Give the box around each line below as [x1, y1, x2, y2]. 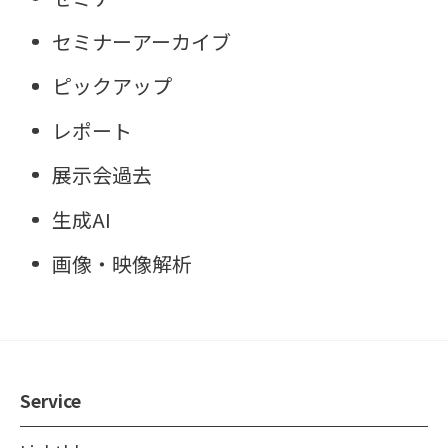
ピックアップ [52, 71, 173, 101]
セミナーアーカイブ [52, 26, 233, 56]
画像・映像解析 [52, 249, 193, 279]
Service [19, 388, 81, 414]
